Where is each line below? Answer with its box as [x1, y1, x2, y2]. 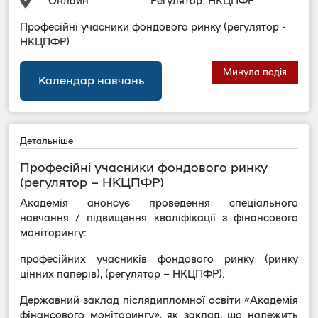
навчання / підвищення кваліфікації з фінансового [20, 212, 298, 223]
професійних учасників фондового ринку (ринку [20, 253, 298, 264]
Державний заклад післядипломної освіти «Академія [20, 295, 298, 305]
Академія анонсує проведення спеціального [20, 197, 298, 208]
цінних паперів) [20, 268, 100, 279]
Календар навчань [38, 75, 144, 87]
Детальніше [20, 136, 73, 146]
